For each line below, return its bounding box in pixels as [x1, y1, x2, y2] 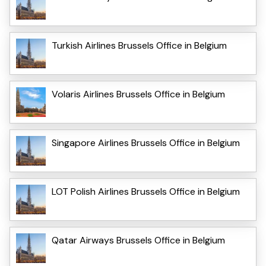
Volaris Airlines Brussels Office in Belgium [52, 87, 225, 100]
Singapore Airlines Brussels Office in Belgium [52, 136, 240, 149]
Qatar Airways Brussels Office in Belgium [52, 233, 225, 246]
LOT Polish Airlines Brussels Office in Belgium [52, 185, 240, 198]
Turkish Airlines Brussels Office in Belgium [52, 39, 227, 52]
